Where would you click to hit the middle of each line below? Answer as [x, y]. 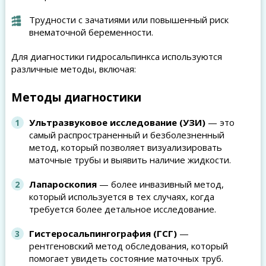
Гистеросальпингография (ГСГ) [103, 233]
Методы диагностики [76, 97]
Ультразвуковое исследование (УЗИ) [117, 122]
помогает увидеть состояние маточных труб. [126, 258]
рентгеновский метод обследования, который [128, 246]
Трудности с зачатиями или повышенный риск [129, 20]
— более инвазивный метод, [160, 184]
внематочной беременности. [91, 32]
